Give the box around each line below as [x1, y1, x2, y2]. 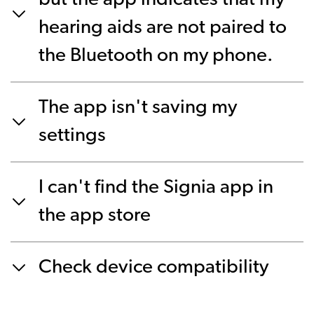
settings [39, 126, 106, 146]
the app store [39, 206, 151, 226]
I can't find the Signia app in [39, 178, 273, 198]
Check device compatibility [39, 258, 268, 278]
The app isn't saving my [39, 98, 237, 118]
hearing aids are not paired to [39, 18, 287, 38]
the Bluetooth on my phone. [39, 46, 273, 66]
